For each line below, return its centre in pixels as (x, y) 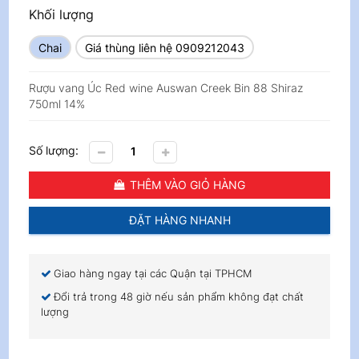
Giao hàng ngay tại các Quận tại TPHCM (153, 273)
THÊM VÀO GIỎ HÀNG (188, 185)
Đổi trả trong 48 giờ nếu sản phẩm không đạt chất (179, 296)
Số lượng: (54, 150)
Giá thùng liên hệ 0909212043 (165, 48)
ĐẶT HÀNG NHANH (179, 220)
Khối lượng (62, 15)
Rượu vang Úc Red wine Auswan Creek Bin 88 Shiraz (166, 88)
